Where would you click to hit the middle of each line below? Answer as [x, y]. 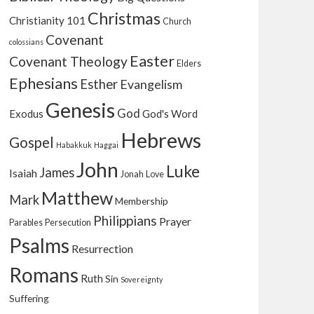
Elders [189, 64]
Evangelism [151, 84]
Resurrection [103, 249]
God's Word [170, 114]
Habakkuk [74, 145]
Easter [152, 61]
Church [177, 22]
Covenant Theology [69, 62]
